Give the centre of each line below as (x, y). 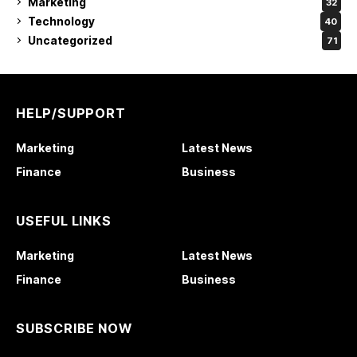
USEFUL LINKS (64, 220)
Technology (61, 22)
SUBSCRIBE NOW (74, 328)
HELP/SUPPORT (71, 113)
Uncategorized (70, 41)
